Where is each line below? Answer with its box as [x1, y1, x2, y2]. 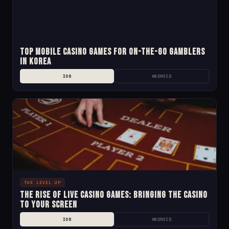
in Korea [20, 56, 52, 67]
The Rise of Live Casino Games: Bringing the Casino [20, 189, 208, 200]
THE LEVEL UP [24, 179, 61, 186]
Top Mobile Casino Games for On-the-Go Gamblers [20, 47, 205, 58]
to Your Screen [20, 199, 78, 210]
